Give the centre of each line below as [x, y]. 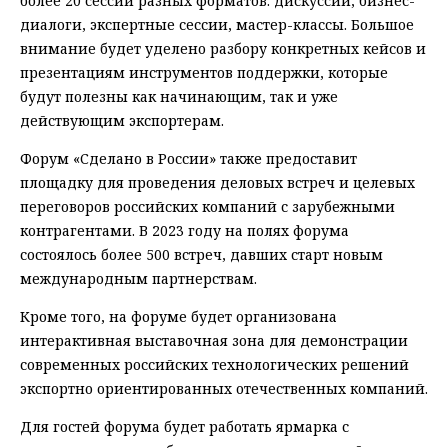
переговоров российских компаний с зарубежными [207, 207]
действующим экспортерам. [122, 121]
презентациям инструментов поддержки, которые [204, 73]
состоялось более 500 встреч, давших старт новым [201, 255]
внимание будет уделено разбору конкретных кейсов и [223, 49]
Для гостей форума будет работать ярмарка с [184, 427]
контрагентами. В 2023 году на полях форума [184, 231]
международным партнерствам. [138, 279]
